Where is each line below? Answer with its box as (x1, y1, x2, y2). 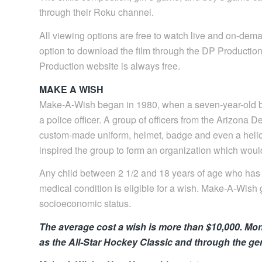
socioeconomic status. (39, 196, 131, 211)
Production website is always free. (39, 58, 180, 73)
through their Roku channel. (39, 5, 154, 19)
